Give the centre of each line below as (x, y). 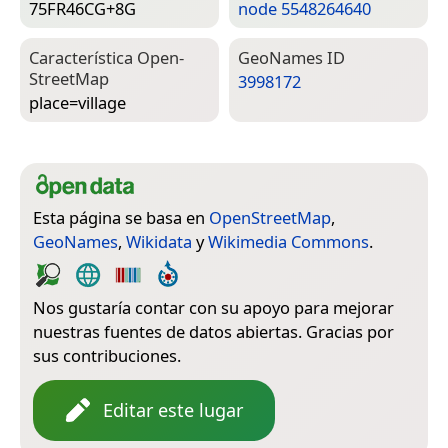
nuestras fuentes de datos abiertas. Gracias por (213, 331)
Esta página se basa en (121, 217)
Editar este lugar (173, 409)
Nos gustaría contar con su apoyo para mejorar (213, 307)
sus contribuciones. (107, 355)
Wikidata (159, 241)
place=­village (77, 103)
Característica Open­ (106, 57)
